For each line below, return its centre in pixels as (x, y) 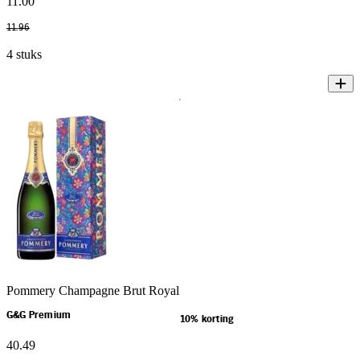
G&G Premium (39, 316)
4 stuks (24, 55)
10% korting (207, 320)
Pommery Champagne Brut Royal (93, 291)
